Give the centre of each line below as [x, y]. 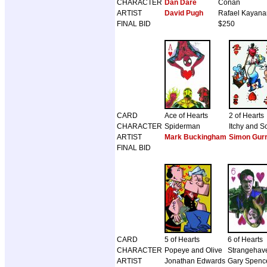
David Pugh [184, 13]
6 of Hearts [245, 240]
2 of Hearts [246, 116]
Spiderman [182, 127]
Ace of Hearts [186, 116]
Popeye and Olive [193, 251]
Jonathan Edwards [195, 261]
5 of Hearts [182, 240]
